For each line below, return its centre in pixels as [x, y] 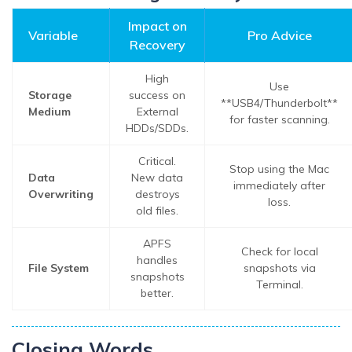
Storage [50, 95]
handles [157, 260]
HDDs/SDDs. [157, 128]
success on [157, 95]
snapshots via [279, 268]
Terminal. [279, 284]
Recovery [157, 44]
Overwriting [61, 194]
